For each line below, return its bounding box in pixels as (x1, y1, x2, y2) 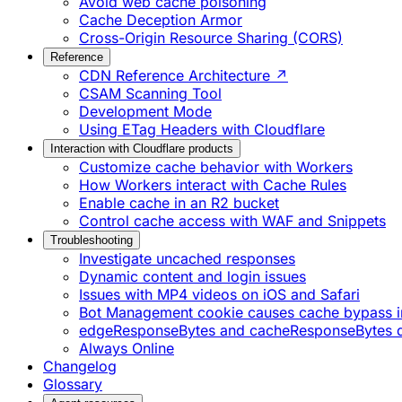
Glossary (43, 375, 102, 394)
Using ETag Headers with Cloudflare (79, 120, 325, 139)
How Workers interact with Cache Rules (79, 176, 346, 195)
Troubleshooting (50, 233, 133, 248)
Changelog (43, 357, 117, 376)
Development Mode (79, 102, 212, 121)
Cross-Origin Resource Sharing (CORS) (79, 29, 343, 48)
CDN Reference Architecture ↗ (79, 66, 288, 85)
